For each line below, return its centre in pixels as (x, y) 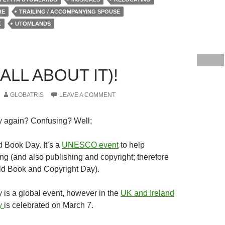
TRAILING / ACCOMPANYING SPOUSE (70, 12)
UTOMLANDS (33, 24)
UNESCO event (90, 145)
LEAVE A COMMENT (87, 95)
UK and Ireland (147, 193)
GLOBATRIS (27, 95)
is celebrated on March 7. (49, 205)
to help (132, 145)
